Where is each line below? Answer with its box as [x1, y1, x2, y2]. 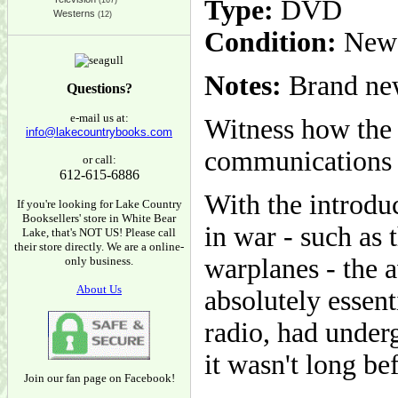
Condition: [204, 27, 337, 58]
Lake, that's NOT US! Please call [22, 226, 176, 239]
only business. [65, 254, 133, 267]
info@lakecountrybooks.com [26, 125, 172, 139]
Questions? [66, 81, 132, 96]
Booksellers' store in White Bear [22, 211, 176, 225]
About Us [76, 283, 122, 296]
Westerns [53, 8, 95, 19]
